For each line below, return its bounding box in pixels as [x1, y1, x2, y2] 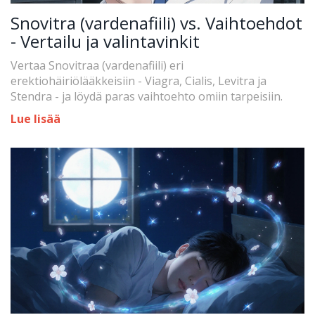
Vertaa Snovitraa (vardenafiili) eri [11, 58, 184, 74]
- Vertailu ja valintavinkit [11, 30, 200, 53]
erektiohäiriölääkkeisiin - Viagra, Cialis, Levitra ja [11, 73, 266, 89]
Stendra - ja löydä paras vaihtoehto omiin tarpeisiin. [11, 89, 283, 105]
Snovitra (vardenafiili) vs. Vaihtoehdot [11, 11, 302, 35]
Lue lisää [11, 111, 60, 127]
